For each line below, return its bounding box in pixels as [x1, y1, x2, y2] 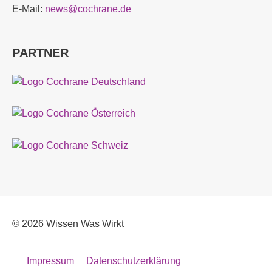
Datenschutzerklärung [86, 256, 181, 267]
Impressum [27, 256, 74, 267]
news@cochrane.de [45, 4, 131, 15]
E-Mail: [12, 4, 45, 15]
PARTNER [12, 46, 69, 59]
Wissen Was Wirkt [46, 219, 124, 229]
